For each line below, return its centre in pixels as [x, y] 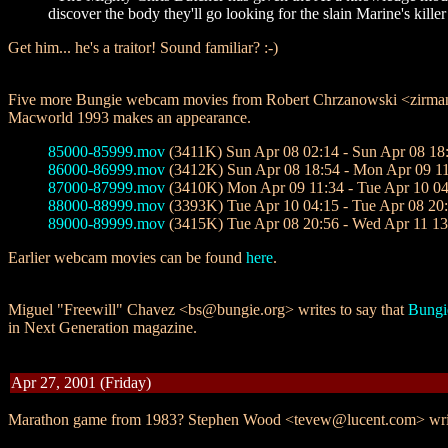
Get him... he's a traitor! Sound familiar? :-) [143, 47]
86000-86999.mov [106, 169]
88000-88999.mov [106, 205]
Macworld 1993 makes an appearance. [129, 117]
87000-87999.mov [106, 187]
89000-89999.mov [106, 223]
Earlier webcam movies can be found [127, 257]
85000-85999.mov [106, 151]
